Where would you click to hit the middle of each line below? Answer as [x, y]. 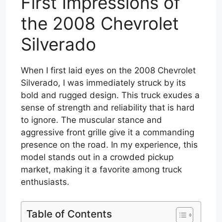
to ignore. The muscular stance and [91, 120]
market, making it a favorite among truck [101, 169]
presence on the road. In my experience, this [109, 145]
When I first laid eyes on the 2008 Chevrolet [108, 70]
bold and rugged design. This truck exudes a [110, 95]
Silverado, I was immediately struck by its [103, 83]
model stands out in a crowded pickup [97, 157]
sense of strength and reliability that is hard [108, 108]
